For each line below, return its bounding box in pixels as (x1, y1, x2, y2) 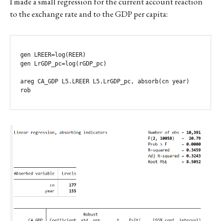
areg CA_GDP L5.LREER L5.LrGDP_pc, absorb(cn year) (20, 77, 189, 85)
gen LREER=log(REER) (20, 51, 86, 58)
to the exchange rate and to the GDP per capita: (10, 8, 168, 19)
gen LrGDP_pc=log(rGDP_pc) (20, 60, 107, 67)
